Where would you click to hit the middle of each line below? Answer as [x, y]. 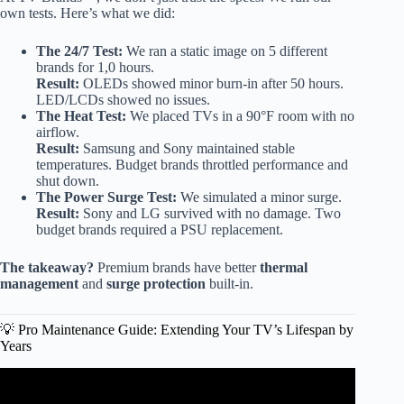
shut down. [68, 180]
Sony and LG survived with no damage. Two [210, 213]
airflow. [58, 132]
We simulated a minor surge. [259, 197]
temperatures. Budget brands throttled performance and [192, 164]
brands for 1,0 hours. [95, 67]
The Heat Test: [81, 115]
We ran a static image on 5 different [225, 50]
